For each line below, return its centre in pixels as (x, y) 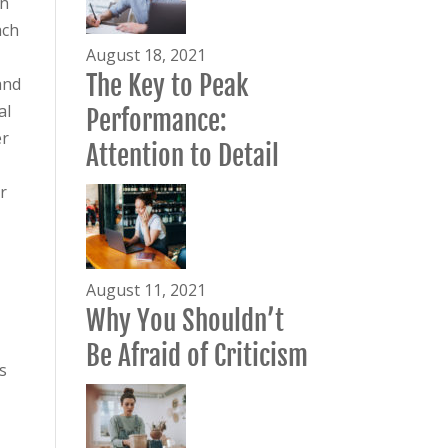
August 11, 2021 (145, 290)
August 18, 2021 (145, 55)
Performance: (156, 121)
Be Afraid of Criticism (196, 356)
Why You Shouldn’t (184, 321)
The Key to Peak (166, 86)
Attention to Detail (182, 156)
